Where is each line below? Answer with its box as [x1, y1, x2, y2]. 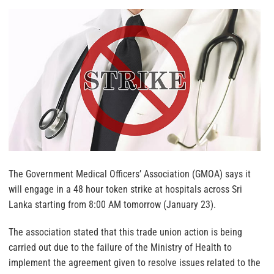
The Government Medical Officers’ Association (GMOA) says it [9, 168, 251, 180]
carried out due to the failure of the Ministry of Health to [9, 242, 232, 253]
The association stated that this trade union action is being [9, 226, 242, 238]
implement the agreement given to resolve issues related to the [9, 257, 261, 268]
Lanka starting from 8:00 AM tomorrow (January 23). [9, 199, 216, 210]
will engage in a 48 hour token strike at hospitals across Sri [9, 183, 242, 195]
